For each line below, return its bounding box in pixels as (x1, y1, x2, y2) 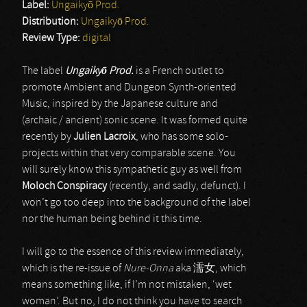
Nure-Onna (123, 263, 173, 274)
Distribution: (22, 16, 81, 27)
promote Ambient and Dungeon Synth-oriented (22, 82, 236, 93)
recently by (22, 132, 73, 143)
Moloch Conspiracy (22, 181, 107, 192)
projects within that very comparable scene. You (22, 148, 236, 159)
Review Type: (22, 33, 82, 44)
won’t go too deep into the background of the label (22, 197, 251, 208)
